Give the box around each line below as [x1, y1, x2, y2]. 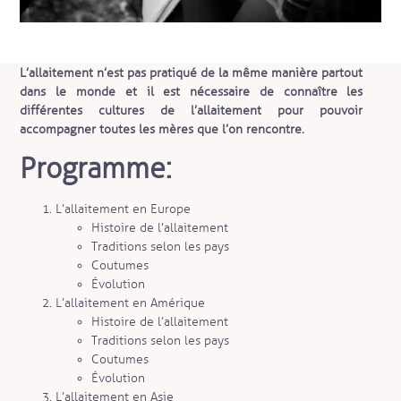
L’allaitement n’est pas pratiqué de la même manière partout [20, 64, 363, 81]
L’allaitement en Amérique [55, 294, 206, 311]
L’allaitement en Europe [55, 200, 192, 217]
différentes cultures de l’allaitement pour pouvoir [20, 102, 363, 118]
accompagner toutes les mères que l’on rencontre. [20, 121, 305, 137]
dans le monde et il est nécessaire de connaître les [20, 83, 363, 99]
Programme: [20, 149, 173, 186]
